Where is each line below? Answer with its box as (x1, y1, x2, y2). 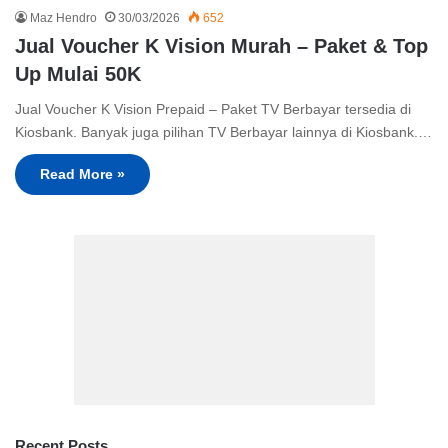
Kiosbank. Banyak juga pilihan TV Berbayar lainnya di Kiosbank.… (15, 124, 432, 141)
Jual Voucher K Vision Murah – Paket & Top (15, 35, 428, 58)
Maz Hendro (30, 11, 97, 26)
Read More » (40, 166, 125, 183)
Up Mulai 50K (15, 63, 141, 86)
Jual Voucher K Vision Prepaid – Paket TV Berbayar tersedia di (15, 101, 411, 118)
